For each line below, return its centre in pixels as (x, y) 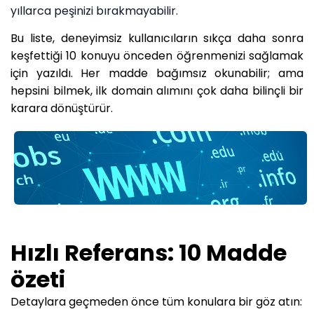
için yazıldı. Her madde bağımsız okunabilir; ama (157, 74)
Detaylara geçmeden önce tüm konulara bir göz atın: (156, 301)
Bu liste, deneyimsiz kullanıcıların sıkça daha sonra (157, 39)
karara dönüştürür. (62, 109)
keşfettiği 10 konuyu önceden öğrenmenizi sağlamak (157, 56)
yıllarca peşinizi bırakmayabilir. (94, 11)
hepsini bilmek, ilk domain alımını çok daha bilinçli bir (157, 91)
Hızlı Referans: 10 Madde (149, 252)
